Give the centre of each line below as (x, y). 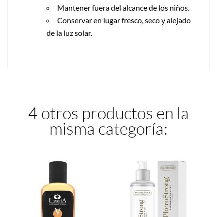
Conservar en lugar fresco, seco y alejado (124, 20)
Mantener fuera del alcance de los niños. (123, 7)
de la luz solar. (69, 32)
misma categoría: (108, 128)
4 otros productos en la (108, 113)
